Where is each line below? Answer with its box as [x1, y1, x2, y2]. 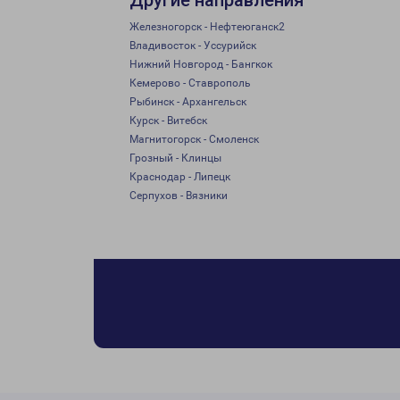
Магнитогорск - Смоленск [129, 133, 259, 146]
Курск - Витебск [129, 114, 207, 127]
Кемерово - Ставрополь [129, 77, 251, 89]
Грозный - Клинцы [129, 152, 221, 164]
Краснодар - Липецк [129, 171, 230, 183]
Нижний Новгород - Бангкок [129, 58, 272, 71]
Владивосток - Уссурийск [129, 39, 256, 52]
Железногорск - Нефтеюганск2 [129, 21, 285, 33]
